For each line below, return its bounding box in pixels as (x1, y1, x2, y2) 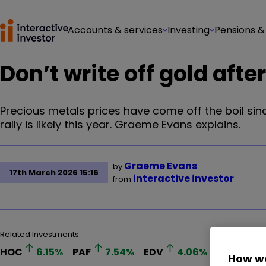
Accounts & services (68, 23, 163, 37)
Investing (167, 23, 210, 37)
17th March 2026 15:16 (9, 167, 99, 178)
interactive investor (133, 172, 234, 185)
